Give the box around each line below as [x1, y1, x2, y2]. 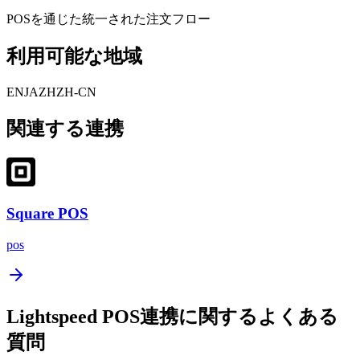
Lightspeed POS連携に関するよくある [6, 305, 338, 327]
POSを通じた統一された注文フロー [6, 11, 211, 26]
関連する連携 [6, 118, 124, 140]
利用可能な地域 [6, 46, 142, 67]
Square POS [6, 204, 88, 222]
